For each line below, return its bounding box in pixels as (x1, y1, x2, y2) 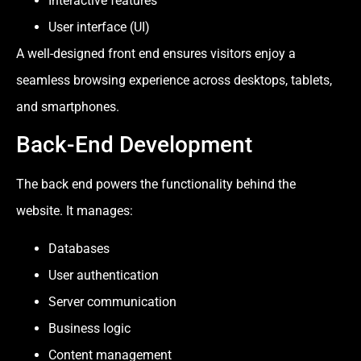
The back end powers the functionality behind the (16, 176, 296, 192)
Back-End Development (16, 131, 252, 158)
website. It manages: (16, 202, 133, 218)
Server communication (48, 294, 176, 310)
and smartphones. (16, 98, 119, 114)
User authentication (48, 268, 159, 284)
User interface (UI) (48, 19, 150, 35)
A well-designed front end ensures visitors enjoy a (16, 45, 296, 61)
